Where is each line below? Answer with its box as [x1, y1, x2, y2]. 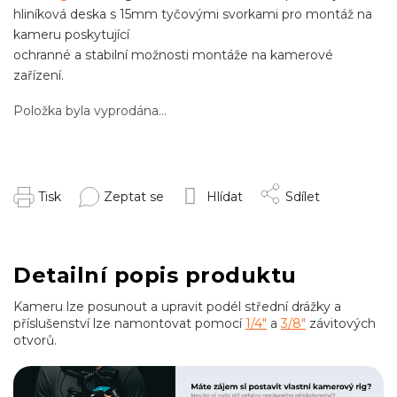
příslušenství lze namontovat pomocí [13, 315, 245, 332]
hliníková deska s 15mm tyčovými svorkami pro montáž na [13, 5, 372, 22]
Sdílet [285, 189, 320, 205]
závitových [306, 315, 376, 332]
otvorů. [13, 332, 60, 349]
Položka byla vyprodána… [13, 102, 167, 119]
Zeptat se [104, 189, 164, 205]
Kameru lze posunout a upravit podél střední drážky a [13, 299, 341, 315]
